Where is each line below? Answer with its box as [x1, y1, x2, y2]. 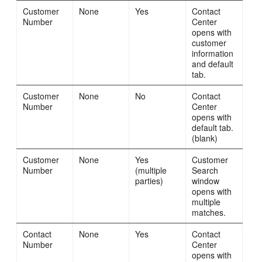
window [192, 174, 220, 187]
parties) [135, 174, 164, 187]
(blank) [192, 132, 218, 144]
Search [192, 164, 219, 176]
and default [192, 57, 234, 70]
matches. [192, 206, 226, 218]
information [192, 47, 234, 59]
